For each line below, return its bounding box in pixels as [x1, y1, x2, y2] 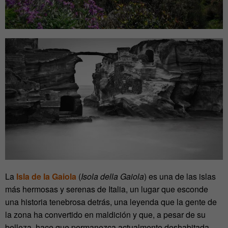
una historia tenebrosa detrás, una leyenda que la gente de [5, 196, 217, 208]
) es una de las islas [144, 170, 216, 183]
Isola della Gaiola [81, 170, 144, 183]
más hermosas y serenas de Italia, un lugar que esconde [5, 183, 208, 195]
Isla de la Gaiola [16, 170, 76, 183]
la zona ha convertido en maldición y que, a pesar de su [5, 209, 206, 221]
